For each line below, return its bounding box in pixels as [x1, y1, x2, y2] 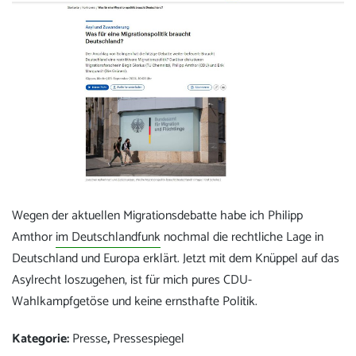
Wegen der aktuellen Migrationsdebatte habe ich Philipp [12, 205, 303, 227]
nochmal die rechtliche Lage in [161, 226, 323, 249]
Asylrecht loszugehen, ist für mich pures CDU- [12, 269, 252, 292]
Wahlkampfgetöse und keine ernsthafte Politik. [12, 291, 257, 313]
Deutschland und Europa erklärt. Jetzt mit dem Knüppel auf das [12, 248, 339, 270]
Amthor [12, 226, 56, 249]
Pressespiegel [113, 327, 184, 350]
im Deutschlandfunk [56, 226, 161, 249]
